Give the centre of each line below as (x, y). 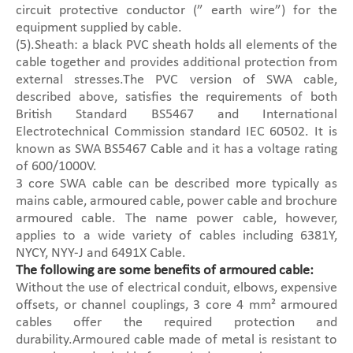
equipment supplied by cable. (99, 28)
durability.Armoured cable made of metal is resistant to (176, 340)
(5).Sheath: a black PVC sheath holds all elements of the (176, 45)
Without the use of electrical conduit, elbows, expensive (176, 288)
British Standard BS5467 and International (176, 115)
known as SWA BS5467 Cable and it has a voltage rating (176, 149)
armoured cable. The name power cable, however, (176, 219)
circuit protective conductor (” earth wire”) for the (176, 11)
